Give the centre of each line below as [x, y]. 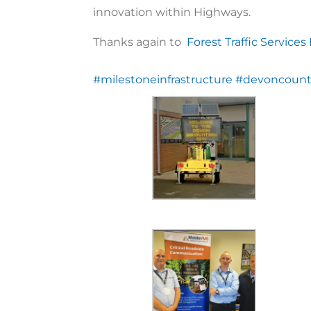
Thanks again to [140, 42]
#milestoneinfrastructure [163, 79]
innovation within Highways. [172, 12]
